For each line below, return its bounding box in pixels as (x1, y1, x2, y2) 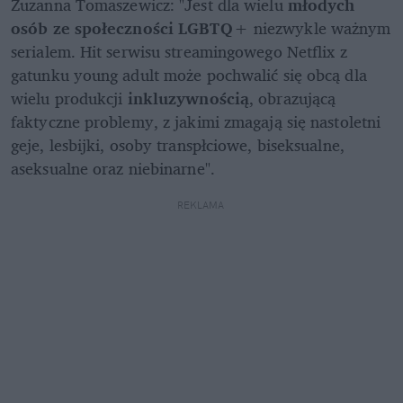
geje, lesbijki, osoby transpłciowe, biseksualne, (11, 131, 345, 159)
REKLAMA (176, 199, 227, 212)
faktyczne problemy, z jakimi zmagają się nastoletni (11, 108, 381, 136)
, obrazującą (249, 85, 336, 112)
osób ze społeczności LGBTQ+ (11, 14, 249, 42)
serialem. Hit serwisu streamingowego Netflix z (11, 38, 347, 66)
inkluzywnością (127, 85, 250, 112)
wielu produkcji (11, 85, 128, 112)
